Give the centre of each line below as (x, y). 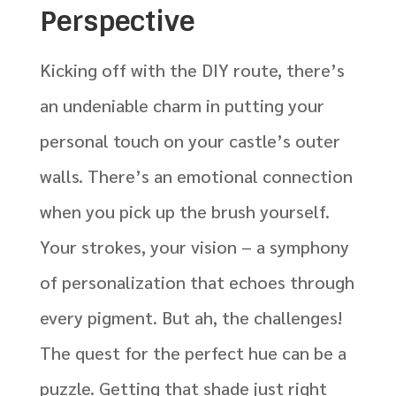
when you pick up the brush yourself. (184, 212)
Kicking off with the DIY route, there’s (192, 70)
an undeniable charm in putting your (182, 106)
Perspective (117, 22)
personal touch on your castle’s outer (190, 141)
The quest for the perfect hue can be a (193, 353)
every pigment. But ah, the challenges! (190, 318)
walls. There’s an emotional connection (196, 176)
